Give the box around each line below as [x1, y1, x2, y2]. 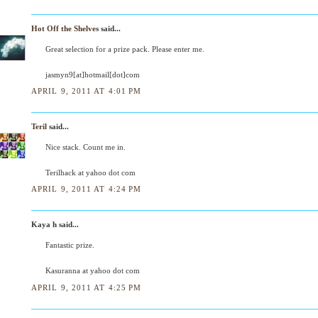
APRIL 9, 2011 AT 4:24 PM [31, 185, 142, 194]
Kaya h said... [31, 220, 79, 229]
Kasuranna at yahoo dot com [45, 266, 140, 275]
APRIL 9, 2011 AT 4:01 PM [31, 87, 142, 95]
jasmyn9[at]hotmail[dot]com [45, 70, 140, 79]
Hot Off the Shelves [31, 23, 99, 33]
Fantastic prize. [45, 241, 94, 250]
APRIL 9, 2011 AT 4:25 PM [31, 283, 142, 292]
